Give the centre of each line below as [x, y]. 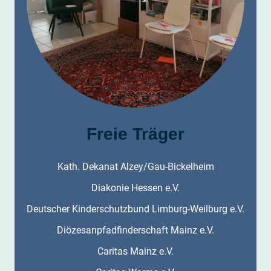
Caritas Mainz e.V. [135, 251]
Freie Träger [135, 134]
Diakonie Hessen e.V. [135, 188]
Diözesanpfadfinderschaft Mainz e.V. [135, 230]
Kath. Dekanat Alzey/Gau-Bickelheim [135, 166]
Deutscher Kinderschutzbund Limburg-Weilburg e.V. [135, 209]
